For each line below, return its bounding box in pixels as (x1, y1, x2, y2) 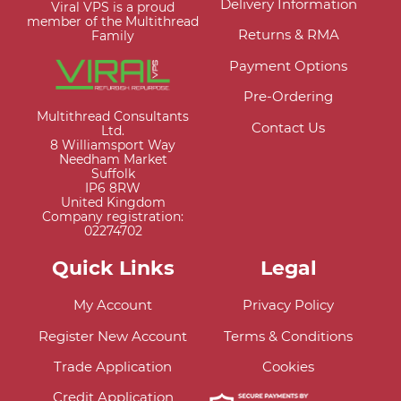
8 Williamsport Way (50, 138, 175, 153)
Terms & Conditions (224, 327, 353, 345)
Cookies (262, 358, 314, 376)
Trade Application (54, 358, 172, 376)
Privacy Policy (243, 296, 334, 314)
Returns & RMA (237, 26, 339, 44)
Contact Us (252, 118, 325, 136)
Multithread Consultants (37, 109, 189, 124)
